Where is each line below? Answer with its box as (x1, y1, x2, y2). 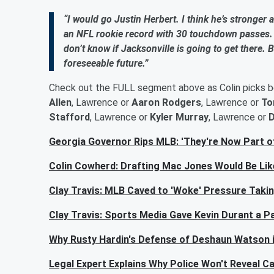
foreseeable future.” (64, 57, 148, 69)
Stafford (49, 111, 90, 123)
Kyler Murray (150, 111, 209, 123)
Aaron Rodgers (131, 97, 201, 108)
